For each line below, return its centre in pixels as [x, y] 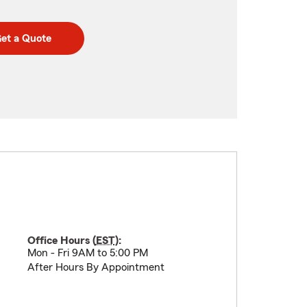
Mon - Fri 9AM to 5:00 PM [87, 253]
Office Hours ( [61, 241]
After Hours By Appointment [96, 267]
